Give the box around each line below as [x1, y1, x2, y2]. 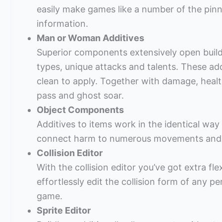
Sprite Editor [37, 205, 91, 216]
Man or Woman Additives [37, 33, 144, 44]
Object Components [37, 105, 124, 115]
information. [37, 18, 88, 29]
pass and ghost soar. [37, 90, 124, 101]
